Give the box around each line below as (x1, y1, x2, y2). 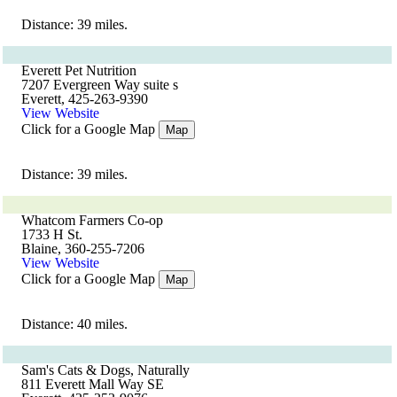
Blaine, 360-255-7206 (21, 241, 144, 256)
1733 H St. (21, 227, 82, 242)
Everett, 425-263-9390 (21, 91, 148, 106)
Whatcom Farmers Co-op (21, 213, 163, 228)
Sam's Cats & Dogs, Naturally (21, 362, 190, 378)
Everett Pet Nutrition (21, 63, 136, 78)
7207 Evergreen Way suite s (21, 77, 178, 92)
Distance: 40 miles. (21, 316, 128, 331)
